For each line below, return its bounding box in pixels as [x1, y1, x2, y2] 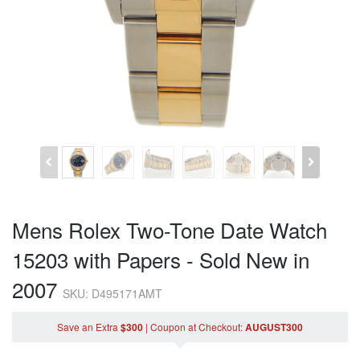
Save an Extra [57, 319, 121, 333]
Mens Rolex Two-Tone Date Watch [12, 214, 327, 244]
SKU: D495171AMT [63, 284, 162, 301]
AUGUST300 [245, 319, 303, 334]
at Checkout [186, 319, 240, 333]
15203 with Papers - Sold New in [12, 243, 309, 274]
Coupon [150, 319, 186, 333]
